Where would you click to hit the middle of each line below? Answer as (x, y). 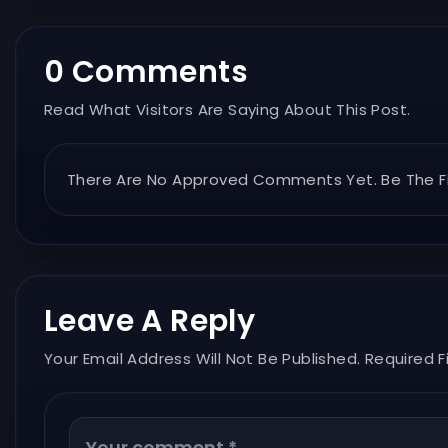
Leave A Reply (150, 320)
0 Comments (146, 71)
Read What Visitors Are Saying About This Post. (227, 109)
